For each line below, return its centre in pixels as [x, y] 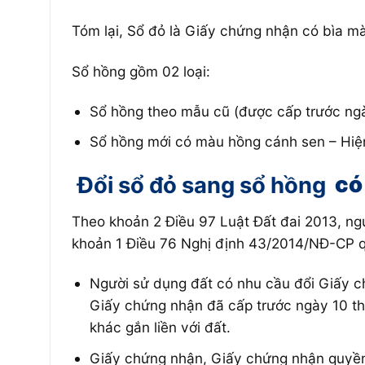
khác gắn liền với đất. [160, 328]
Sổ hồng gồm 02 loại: [141, 71]
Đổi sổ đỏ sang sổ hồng [201, 185]
